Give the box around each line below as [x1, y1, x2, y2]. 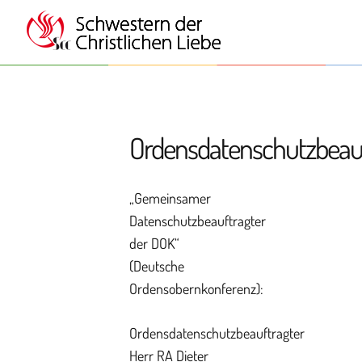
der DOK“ [129, 234, 179, 252]
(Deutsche [129, 257, 184, 275]
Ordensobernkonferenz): [129, 280, 263, 297]
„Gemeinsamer [129, 189, 211, 207]
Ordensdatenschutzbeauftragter [129, 324, 305, 342]
